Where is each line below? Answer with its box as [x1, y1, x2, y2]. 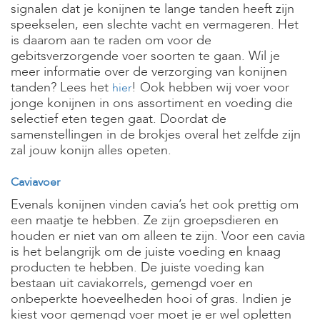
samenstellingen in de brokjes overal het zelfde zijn [11, 126, 301, 144]
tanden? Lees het [11, 79, 112, 96]
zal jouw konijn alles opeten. [11, 141, 171, 159]
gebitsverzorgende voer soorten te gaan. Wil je [11, 47, 280, 65]
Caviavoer [11, 174, 60, 190]
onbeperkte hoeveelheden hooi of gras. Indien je [11, 290, 291, 308]
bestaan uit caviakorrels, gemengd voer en [11, 274, 253, 292]
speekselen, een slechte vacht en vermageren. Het [11, 16, 299, 34]
